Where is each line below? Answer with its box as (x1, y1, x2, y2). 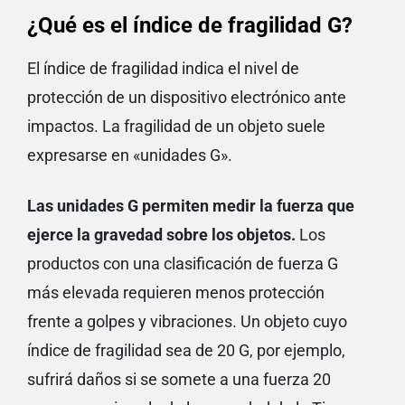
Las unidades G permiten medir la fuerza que (27, 196, 354, 216)
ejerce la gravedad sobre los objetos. (27, 225, 296, 245)
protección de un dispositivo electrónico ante (27, 88, 346, 108)
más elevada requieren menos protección (27, 283, 325, 303)
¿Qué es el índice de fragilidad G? (27, 13, 353, 39)
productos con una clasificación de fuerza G (27, 254, 338, 274)
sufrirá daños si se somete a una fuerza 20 (27, 370, 331, 390)
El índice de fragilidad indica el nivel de (27, 59, 299, 79)
